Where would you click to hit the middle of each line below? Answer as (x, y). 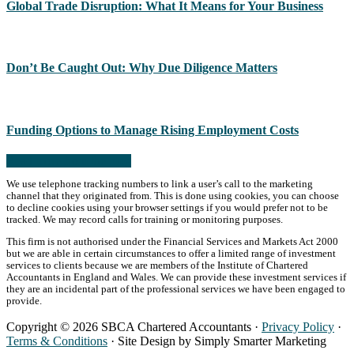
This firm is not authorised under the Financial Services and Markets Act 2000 (172, 241)
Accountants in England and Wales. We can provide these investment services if (176, 277)
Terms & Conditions (57, 341)
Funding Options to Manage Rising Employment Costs (153, 130)
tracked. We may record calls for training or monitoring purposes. (145, 219)
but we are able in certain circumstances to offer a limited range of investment (171, 253)
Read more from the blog (69, 161)
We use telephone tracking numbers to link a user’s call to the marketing (160, 184)
